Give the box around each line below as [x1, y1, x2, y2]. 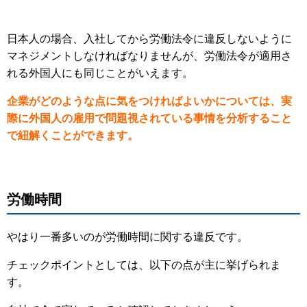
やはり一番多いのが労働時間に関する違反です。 [7, 231, 248, 243]
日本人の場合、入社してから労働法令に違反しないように [7, 33, 292, 45]
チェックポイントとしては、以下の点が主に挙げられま [7, 259, 281, 271]
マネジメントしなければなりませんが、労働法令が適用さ [7, 50, 292, 62]
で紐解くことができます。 [7, 130, 138, 142]
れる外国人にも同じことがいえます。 [7, 67, 193, 79]
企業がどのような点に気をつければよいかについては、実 [7, 95, 292, 108]
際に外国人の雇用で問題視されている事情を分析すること [7, 112, 292, 125]
